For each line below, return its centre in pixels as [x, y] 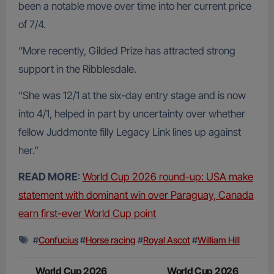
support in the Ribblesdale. [77, 69]
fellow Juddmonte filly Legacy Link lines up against [129, 132]
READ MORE [48, 177]
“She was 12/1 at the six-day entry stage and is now [132, 96]
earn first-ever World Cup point [87, 214]
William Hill [218, 240]
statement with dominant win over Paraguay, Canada [136, 195]
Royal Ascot [166, 240]
